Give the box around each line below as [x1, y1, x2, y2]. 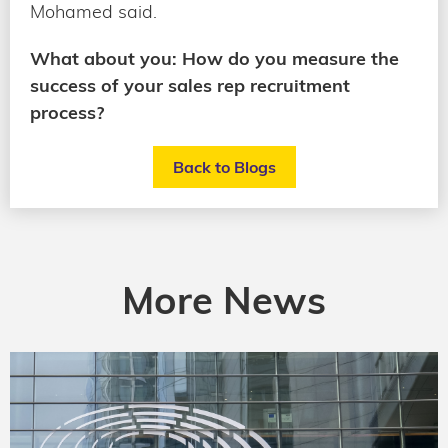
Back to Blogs [172, 156, 276, 177]
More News [122, 275, 326, 324]
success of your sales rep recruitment [30, 73, 350, 97]
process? [30, 100, 104, 124]
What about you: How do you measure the [30, 46, 399, 70]
